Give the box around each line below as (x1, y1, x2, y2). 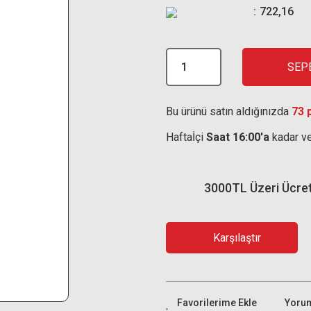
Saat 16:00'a (206, 131, 269, 144)
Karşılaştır (213, 230, 261, 244)
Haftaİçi (166, 131, 206, 144)
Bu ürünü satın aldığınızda (166, 105, 292, 118)
